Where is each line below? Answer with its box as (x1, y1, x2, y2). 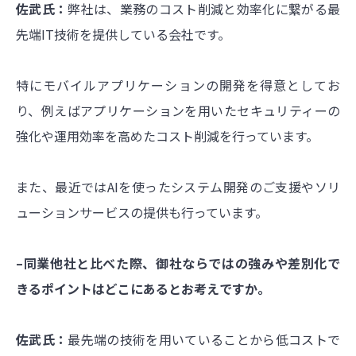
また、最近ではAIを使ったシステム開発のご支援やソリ (16, 177, 340, 197)
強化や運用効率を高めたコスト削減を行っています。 (16, 126, 319, 146)
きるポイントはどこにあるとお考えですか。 (16, 279, 270, 299)
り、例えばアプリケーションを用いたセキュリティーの (16, 101, 340, 121)
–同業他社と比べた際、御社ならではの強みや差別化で (16, 253, 340, 273)
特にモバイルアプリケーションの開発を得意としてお (16, 75, 340, 95)
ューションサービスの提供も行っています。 (16, 203, 268, 222)
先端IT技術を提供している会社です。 (16, 25, 230, 44)
